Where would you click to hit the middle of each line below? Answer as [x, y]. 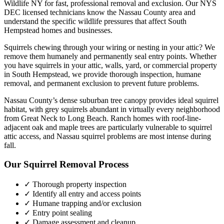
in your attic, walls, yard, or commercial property [139, 65]
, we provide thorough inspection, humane [134, 74]
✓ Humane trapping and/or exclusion [83, 203]
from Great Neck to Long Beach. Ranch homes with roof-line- [102, 118]
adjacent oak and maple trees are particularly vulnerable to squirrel [108, 127]
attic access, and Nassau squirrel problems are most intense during [107, 136]
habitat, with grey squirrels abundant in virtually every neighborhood [112, 109]
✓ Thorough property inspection [75, 184]
